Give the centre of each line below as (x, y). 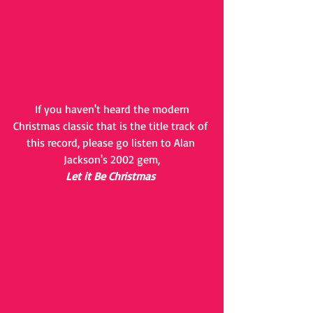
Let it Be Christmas (112, 176)
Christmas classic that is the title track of (112, 126)
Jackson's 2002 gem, (112, 160)
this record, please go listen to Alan (112, 143)
